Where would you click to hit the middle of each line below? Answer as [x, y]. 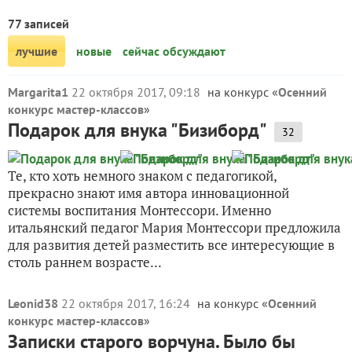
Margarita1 [38, 92]
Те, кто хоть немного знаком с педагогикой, [142, 176]
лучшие [37, 51]
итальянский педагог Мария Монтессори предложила [174, 227]
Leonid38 [33, 303]
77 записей [38, 24]
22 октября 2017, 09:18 [137, 92]
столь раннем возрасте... [85, 262]
